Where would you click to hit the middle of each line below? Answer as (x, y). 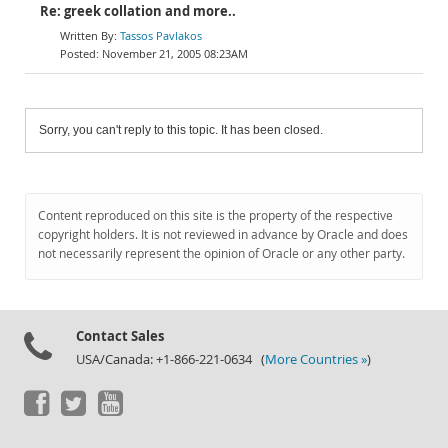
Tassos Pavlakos (161, 35)
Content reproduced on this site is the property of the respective (215, 215)
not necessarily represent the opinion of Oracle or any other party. (221, 253)
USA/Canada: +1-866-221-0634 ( (170, 359)
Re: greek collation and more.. (138, 11)
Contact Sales (120, 336)
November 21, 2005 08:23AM (175, 53)
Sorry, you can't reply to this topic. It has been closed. (181, 130)
